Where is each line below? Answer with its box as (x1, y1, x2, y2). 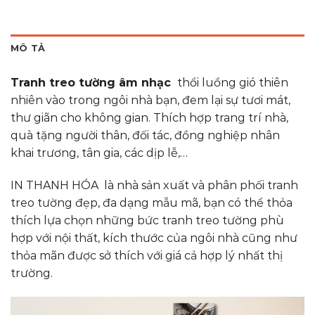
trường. (11, 266, 53, 280)
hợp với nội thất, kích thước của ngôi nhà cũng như (11, 231, 297, 245)
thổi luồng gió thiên (174, 76, 288, 89)
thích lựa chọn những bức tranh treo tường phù (11, 213, 284, 227)
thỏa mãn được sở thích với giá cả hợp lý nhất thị (11, 248, 283, 262)
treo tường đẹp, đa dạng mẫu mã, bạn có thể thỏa (11, 195, 292, 210)
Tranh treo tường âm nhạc (11, 76, 174, 89)
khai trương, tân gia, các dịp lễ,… (11, 146, 188, 160)
